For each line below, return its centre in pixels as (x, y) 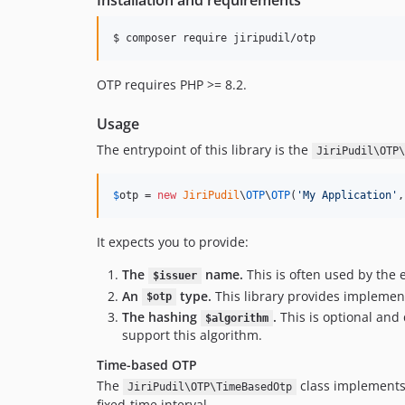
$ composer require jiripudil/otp (214, 38)
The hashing (161, 317)
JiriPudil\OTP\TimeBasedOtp (209, 387)
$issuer (174, 276)
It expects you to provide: (173, 242)
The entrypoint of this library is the (204, 150)
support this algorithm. (192, 335)
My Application (347, 195)
